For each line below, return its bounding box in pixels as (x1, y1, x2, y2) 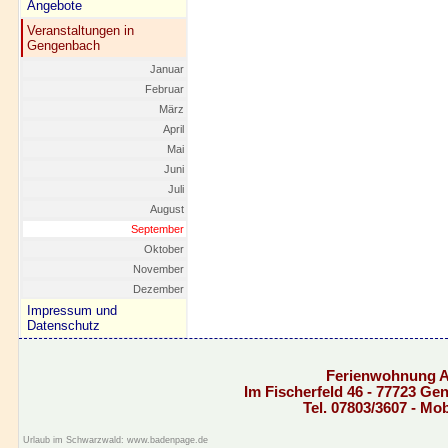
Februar (145, 83, 184, 95)
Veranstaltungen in (27, 23, 134, 38)
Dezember (133, 283, 184, 295)
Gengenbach (27, 38, 100, 53)
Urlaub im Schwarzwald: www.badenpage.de (23, 434, 208, 445)
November (133, 263, 184, 275)
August (150, 203, 184, 215)
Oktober (144, 243, 184, 255)
